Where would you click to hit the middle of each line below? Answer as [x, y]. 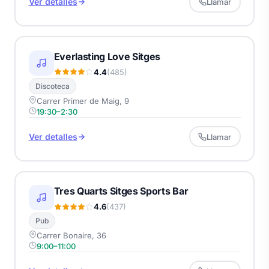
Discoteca [52, 86]
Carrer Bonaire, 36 [71, 236]
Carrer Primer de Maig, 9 [83, 101]
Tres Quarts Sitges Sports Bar [121, 191]
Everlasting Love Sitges [107, 56]
